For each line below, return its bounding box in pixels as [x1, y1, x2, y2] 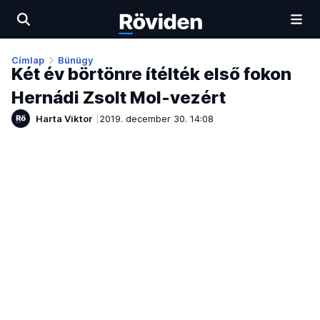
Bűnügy [58, 54, 93, 66]
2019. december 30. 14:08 [99, 112, 214, 124]
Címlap [11, 54, 44, 66]
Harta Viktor [36, 112, 93, 124]
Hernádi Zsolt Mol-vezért [11, 87, 226, 109]
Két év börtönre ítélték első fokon [11, 64, 291, 85]
